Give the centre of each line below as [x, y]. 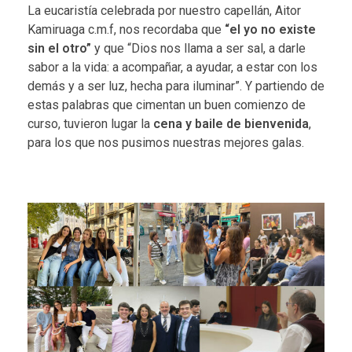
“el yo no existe [270, 29]
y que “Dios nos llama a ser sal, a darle [198, 48]
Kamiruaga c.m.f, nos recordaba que [126, 29]
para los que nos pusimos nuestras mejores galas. [166, 142]
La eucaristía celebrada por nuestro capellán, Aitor [164, 10]
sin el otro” [59, 48]
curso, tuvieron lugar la [90, 123]
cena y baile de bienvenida [231, 123]
